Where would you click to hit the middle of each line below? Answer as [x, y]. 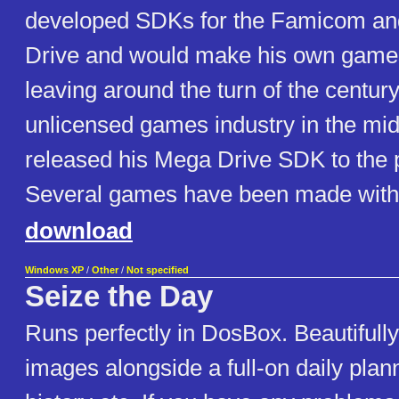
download [79, 231]
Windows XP [54, 270]
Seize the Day [119, 297]
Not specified [158, 270]
